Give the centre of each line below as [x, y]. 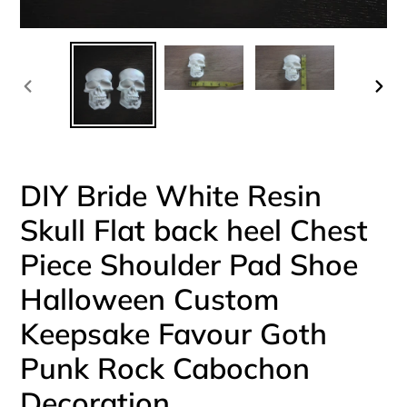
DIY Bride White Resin [171, 195]
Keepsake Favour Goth [174, 333]
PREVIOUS [62, 106]
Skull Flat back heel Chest [194, 229]
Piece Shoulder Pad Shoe [189, 264]
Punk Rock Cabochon [165, 367]
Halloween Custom [149, 298]
